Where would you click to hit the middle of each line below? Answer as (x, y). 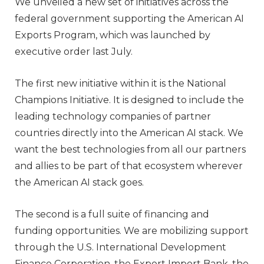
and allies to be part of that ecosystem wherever (129, 166)
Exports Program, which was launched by (113, 35)
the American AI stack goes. (79, 182)
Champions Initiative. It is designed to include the (129, 100)
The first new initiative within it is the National (121, 83)
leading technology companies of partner (113, 116)
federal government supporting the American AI (129, 18)
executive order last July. (74, 51)
